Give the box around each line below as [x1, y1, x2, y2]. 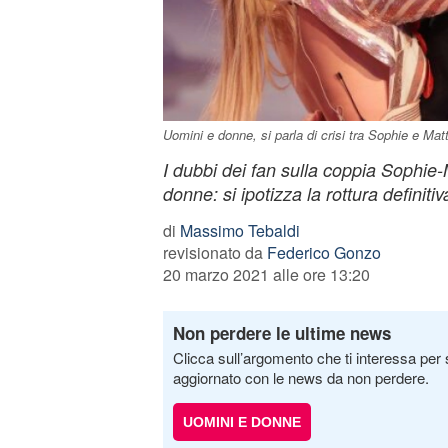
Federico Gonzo [266, 241, 381, 264]
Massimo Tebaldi [179, 219, 300, 242]
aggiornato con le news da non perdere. [172, 367, 429, 388]
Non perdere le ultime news [172, 321, 391, 345]
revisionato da [162, 241, 267, 264]
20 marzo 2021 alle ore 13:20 [162, 263, 370, 286]
